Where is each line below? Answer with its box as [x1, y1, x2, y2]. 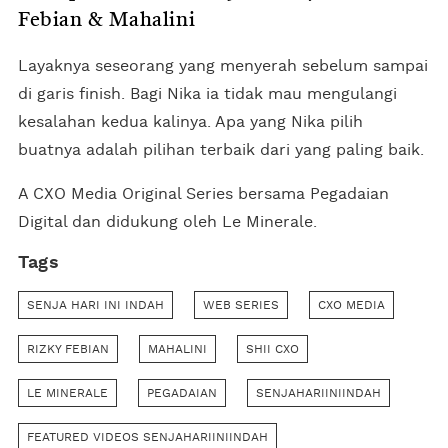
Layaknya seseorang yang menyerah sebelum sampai [18, 57, 428, 74]
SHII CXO [246, 342, 299, 355]
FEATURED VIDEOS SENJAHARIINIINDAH [27, 430, 268, 443]
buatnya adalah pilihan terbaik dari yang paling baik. [18, 141, 424, 158]
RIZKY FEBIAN [27, 342, 109, 355]
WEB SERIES [203, 298, 279, 311]
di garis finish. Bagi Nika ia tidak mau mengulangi [18, 85, 397, 102]
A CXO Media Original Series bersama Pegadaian [18, 185, 389, 202]
